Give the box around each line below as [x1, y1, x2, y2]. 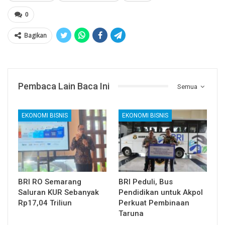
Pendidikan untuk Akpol [119, 187, 203, 197]
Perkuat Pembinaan [119, 198, 189, 207]
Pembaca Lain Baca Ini [18, 80, 109, 91]
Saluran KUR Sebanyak [18, 187, 99, 197]
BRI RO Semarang [18, 177, 81, 186]
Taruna [119, 208, 144, 218]
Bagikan [24, 31, 47, 40]
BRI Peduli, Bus [119, 177, 173, 186]
